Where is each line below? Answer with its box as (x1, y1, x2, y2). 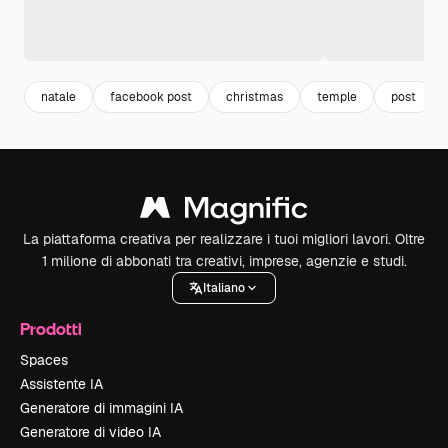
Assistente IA (20, 375, 103, 394)
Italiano (203, 279, 245, 296)
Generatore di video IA (20, 423, 161, 442)
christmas (226, 88, 283, 105)
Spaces (20, 351, 68, 370)
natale (41, 88, 76, 105)
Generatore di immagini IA (20, 399, 183, 418)
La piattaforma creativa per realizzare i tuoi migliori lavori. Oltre (23, 230, 425, 249)
